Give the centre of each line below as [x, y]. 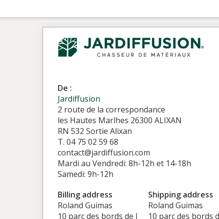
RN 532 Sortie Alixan [95, 131]
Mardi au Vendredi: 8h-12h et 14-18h [124, 163]
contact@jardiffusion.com [104, 153]
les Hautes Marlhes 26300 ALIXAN [120, 120]
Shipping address [180, 195]
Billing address [85, 195]
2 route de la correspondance [111, 109]
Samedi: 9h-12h [86, 174]
